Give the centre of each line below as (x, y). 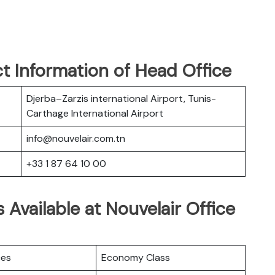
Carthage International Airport (95, 113)
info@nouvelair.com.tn (76, 138)
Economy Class (136, 257)
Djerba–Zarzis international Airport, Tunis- (121, 98)
